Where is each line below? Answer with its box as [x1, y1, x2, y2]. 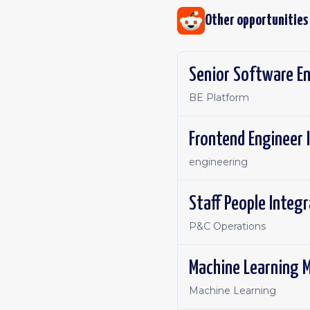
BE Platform [189, 91, 249, 104]
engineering [189, 156, 248, 168]
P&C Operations [189, 220, 266, 232]
